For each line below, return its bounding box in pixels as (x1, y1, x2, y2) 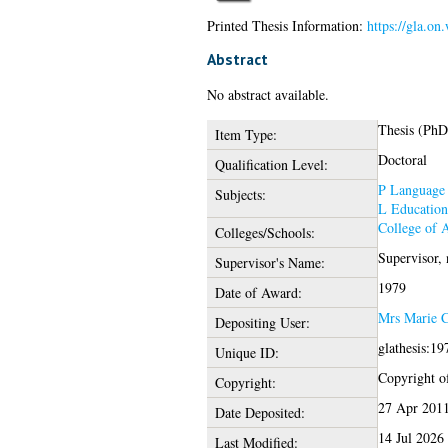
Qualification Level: (214, 154, 328, 174)
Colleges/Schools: (214, 222, 315, 242)
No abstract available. (206, 84, 329, 104)
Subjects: (214, 184, 266, 204)
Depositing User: (214, 312, 310, 332)
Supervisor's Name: (214, 252, 325, 272)
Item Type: (214, 124, 277, 144)
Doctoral (377, 149, 427, 169)
